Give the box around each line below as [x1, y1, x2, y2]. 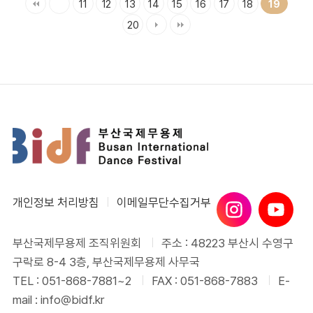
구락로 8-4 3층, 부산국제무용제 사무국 [13, 255, 200, 269]
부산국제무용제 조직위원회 [13, 236, 141, 250]
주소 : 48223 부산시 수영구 [161, 236, 293, 250]
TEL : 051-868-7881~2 [13, 274, 131, 288]
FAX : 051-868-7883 [152, 274, 258, 288]
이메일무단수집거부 [117, 196, 211, 210]
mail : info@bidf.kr [13, 293, 104, 307]
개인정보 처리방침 [13, 196, 99, 210]
